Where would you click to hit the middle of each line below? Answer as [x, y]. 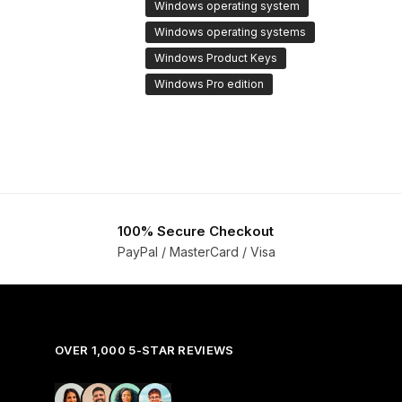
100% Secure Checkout [195, 232]
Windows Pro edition [210, 84]
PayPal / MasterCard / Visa [196, 251]
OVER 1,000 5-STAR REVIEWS [144, 350]
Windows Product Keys [216, 58]
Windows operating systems [231, 32]
